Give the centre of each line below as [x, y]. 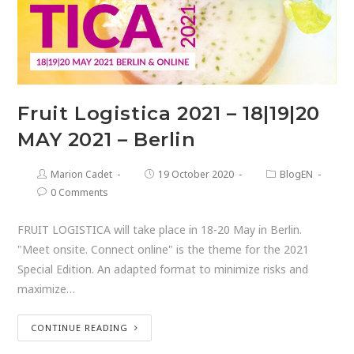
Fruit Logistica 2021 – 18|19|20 [169, 114]
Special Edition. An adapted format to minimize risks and [163, 269]
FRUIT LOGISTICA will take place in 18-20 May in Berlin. [160, 230]
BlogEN [297, 175]
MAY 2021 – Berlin [107, 140]
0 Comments [80, 193]
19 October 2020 [196, 175]
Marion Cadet [82, 175]
